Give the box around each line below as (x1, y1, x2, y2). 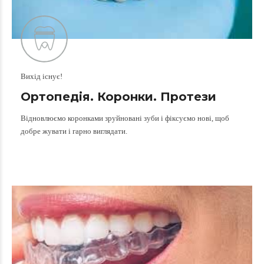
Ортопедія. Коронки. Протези (21, 89, 216, 104)
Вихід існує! (21, 71, 62, 81)
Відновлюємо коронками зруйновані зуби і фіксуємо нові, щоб (21, 113, 229, 123)
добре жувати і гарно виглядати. (21, 126, 127, 136)
